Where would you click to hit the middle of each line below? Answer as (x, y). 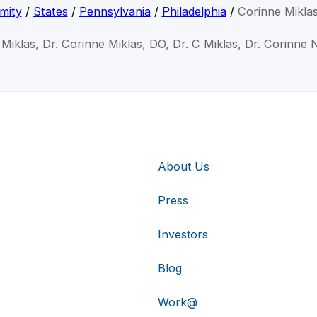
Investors (183, 234)
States (50, 12)
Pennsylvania (115, 12)
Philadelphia (194, 12)
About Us (184, 166)
